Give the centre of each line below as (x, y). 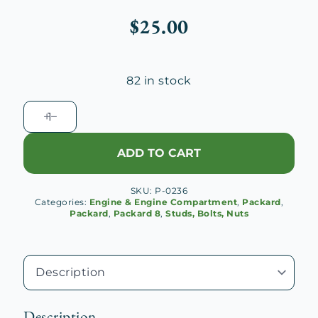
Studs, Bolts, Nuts (207, 213)
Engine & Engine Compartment (163, 202)
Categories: (62, 202)
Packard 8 (137, 213)
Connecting (59, 193)
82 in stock (159, 81)
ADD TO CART (159, 153)
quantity (49, 245)
